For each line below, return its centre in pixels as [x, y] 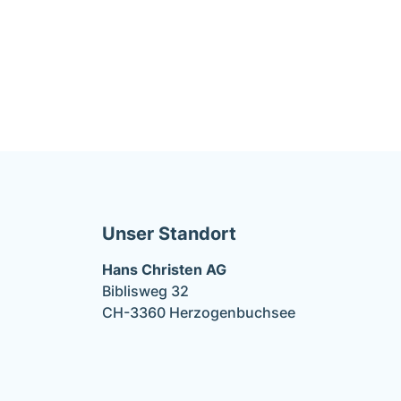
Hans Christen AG [164, 269]
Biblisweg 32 [145, 291]
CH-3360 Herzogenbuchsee [199, 312]
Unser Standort [169, 234]
